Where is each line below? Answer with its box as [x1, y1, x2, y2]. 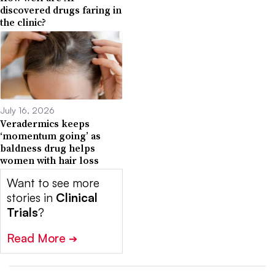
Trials [7, 205, 38, 220]
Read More [7, 231, 69, 246]
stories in [7, 190, 56, 206]
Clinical [56, 190, 98, 206]
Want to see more [7, 176, 99, 191]
